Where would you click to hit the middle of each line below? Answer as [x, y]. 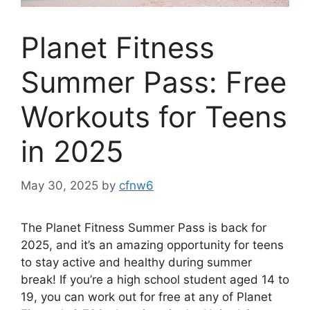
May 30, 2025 [60, 185]
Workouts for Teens [154, 117]
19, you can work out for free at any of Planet [146, 297]
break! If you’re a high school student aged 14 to [155, 279]
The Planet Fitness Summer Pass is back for [144, 227]
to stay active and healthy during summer [136, 262]
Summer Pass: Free [154, 82]
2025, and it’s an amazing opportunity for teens [152, 245]
